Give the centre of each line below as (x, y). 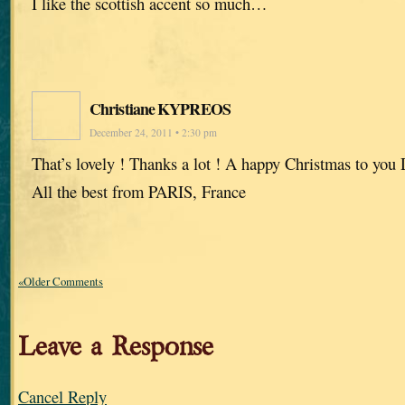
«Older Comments (61, 281)
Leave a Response (116, 346)
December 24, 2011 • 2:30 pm (153, 133)
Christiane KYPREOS (160, 109)
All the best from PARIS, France (139, 192)
